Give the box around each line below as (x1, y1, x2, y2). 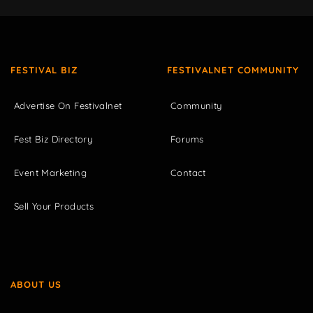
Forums (170, 133, 204, 145)
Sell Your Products (14, 200, 94, 212)
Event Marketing (14, 166, 87, 178)
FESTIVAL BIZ (10, 64, 78, 75)
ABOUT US (10, 278, 61, 290)
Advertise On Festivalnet (14, 99, 122, 111)
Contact (170, 166, 206, 178)
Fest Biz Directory (14, 133, 93, 145)
